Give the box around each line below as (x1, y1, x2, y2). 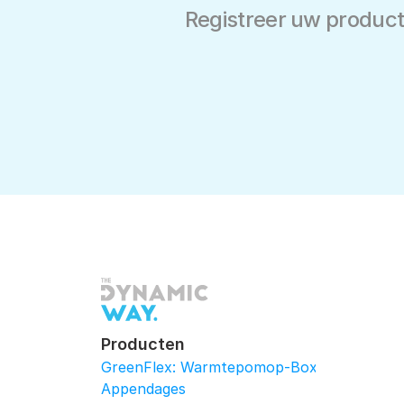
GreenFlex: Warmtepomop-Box (101, 358, 317, 376)
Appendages (101, 380, 186, 398)
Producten (101, 335, 185, 353)
